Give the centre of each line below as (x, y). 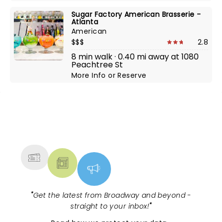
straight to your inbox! (110, 206)
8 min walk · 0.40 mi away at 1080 (135, 57)
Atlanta (85, 22)
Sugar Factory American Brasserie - (136, 14)
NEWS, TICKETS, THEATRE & (107, 124)
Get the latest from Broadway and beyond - (112, 195)
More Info (90, 75)
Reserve (132, 75)
